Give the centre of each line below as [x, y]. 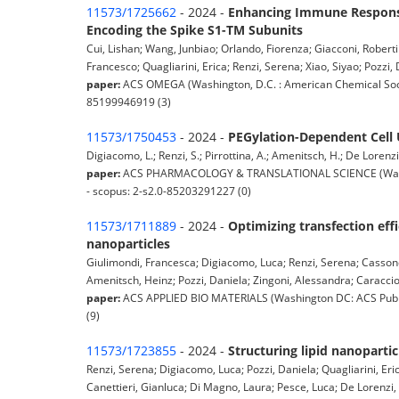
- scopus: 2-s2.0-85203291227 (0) [169, 191]
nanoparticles [128, 244]
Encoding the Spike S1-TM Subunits [195, 30]
